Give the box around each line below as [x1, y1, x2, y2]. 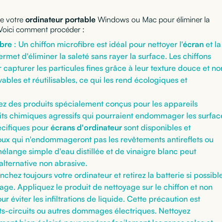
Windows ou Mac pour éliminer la [96, 14, 210, 24]
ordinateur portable [25, 14, 96, 24]
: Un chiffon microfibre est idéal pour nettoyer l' [12, 39, 183, 49]
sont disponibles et [122, 122, 191, 132]
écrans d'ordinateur [51, 122, 122, 132]
